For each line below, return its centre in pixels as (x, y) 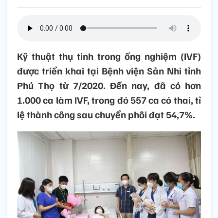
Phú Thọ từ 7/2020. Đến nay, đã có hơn (109, 85)
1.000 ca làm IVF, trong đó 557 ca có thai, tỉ (109, 100)
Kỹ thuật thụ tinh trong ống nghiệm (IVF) (109, 56)
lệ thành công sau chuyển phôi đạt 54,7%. (106, 115)
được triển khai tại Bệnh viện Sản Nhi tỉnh (109, 71)
